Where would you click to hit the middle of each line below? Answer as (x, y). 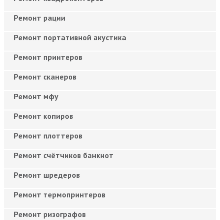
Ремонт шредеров (47, 175)
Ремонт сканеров (45, 76)
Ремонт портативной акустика (70, 37)
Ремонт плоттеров (48, 135)
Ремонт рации (40, 17)
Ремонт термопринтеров (60, 194)
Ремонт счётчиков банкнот (64, 155)
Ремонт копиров (43, 116)
